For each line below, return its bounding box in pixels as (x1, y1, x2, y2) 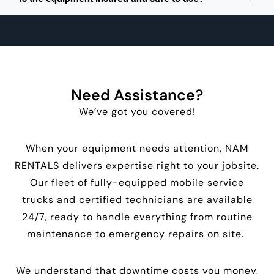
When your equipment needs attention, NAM (26, 142, 248, 155)
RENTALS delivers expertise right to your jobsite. (15, 159, 259, 172)
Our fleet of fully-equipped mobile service (30, 176, 244, 190)
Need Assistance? (71, 85, 203, 106)
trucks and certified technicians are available (21, 193, 253, 207)
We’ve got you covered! (78, 105, 196, 119)
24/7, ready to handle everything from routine (21, 210, 253, 224)
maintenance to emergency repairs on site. (27, 228, 247, 241)
